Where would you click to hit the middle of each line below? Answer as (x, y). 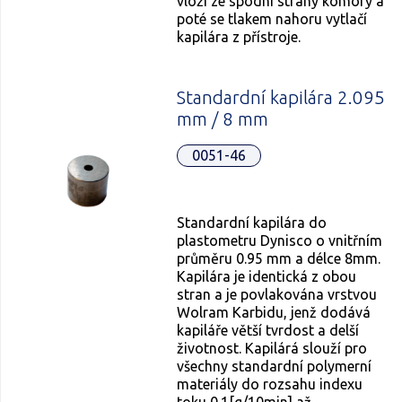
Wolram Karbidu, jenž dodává (274, 312)
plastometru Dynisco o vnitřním (280, 240)
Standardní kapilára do (252, 222)
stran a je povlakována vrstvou (277, 294)
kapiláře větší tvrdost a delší (268, 330)
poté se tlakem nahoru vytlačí (272, 18)
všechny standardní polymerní (275, 366)
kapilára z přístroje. (241, 36)
